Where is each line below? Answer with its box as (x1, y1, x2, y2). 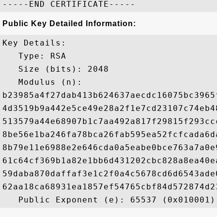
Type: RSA (2, 51, 66, 61)
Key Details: (2, 38, 66, 47)
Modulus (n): (2, 77, 88, 87)
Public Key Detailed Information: (2, 19, 136, 28)
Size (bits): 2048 (2, 64, 109, 74)
